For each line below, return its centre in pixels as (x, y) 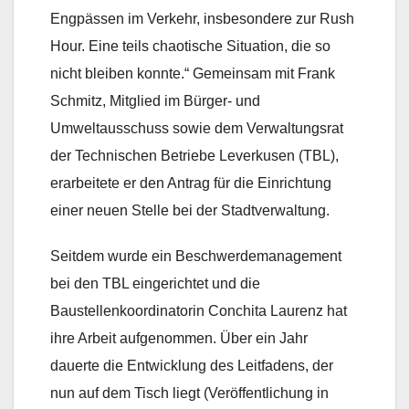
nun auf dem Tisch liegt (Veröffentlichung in (189, 393)
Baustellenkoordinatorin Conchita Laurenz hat (199, 311)
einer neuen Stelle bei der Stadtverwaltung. (190, 211)
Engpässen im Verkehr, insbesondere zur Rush (202, 19)
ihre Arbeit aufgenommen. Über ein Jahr (179, 339)
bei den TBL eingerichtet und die (155, 284)
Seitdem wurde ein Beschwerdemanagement (196, 257)
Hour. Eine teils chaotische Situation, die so (190, 47)
